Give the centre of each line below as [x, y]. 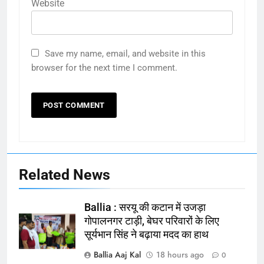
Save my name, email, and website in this [125, 53]
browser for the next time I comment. [104, 67]
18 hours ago [180, 254]
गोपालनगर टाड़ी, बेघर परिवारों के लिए [152, 221]
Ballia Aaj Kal [117, 254]
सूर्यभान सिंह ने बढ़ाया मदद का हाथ [146, 234]
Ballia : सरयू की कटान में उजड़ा [145, 207]
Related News [65, 174]
